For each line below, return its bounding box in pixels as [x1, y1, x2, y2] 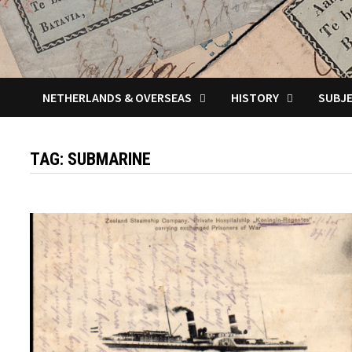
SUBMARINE [68, 148, 152, 169]
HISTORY [231, 89, 280, 105]
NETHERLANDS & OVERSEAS [42, 89, 192, 105]
